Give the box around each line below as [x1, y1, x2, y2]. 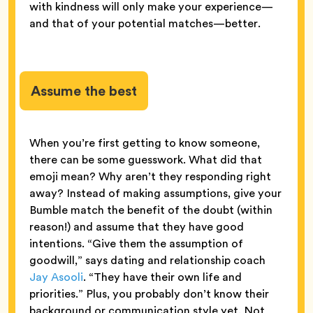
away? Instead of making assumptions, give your [29, 184, 282, 201]
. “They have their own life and [83, 268, 242, 285]
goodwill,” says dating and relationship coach [29, 252, 265, 268]
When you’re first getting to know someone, [29, 134, 260, 151]
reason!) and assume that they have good [29, 218, 244, 235]
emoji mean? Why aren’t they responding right [29, 168, 271, 184]
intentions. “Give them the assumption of [29, 235, 243, 252]
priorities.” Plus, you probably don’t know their [29, 285, 269, 302]
